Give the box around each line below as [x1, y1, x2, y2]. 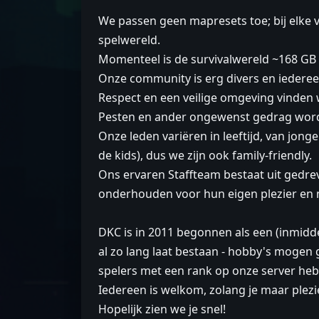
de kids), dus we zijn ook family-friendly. [98, 147, 312, 163]
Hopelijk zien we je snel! [98, 301, 226, 317]
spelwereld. [98, 32, 160, 48]
